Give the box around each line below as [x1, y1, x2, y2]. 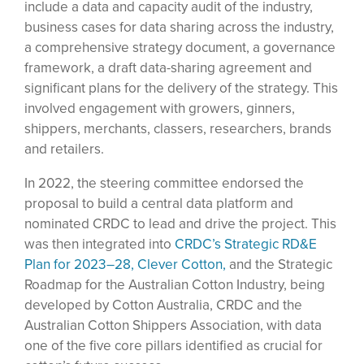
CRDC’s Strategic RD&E [175, 233, 317, 253]
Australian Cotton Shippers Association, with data [24, 314, 322, 335]
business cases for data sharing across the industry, [24, 16, 334, 37]
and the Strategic [226, 253, 332, 274]
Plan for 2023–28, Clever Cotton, [24, 253, 226, 274]
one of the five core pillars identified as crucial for [24, 335, 323, 355]
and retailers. [24, 138, 104, 158]
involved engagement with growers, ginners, [24, 97, 295, 118]
